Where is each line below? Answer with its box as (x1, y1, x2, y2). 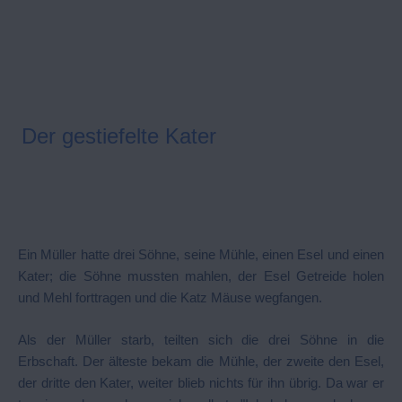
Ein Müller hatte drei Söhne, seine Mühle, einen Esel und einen (18, 247, 384, 262)
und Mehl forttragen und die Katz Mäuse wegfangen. (18, 290, 322, 305)
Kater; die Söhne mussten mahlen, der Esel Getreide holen (18, 268, 384, 284)
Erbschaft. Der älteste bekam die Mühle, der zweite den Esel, (18, 353, 384, 369)
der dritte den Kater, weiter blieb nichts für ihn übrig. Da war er (18, 374, 384, 390)
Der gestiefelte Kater (22, 123, 216, 148)
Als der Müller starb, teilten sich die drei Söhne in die (18, 331, 384, 347)
